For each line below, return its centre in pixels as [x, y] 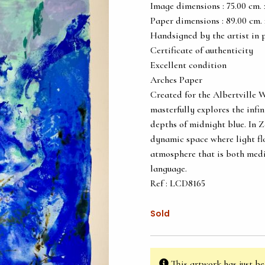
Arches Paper [176, 80]
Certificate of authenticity [202, 50]
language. [169, 169]
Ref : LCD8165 [178, 183]
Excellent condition [188, 65]
